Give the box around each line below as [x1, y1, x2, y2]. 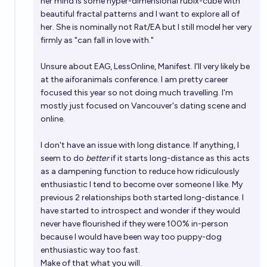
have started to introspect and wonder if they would [41, 206, 240, 216]
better [86, 153, 109, 163]
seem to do [41, 153, 86, 163]
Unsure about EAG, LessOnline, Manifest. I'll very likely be [41, 61, 250, 72]
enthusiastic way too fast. [41, 245, 140, 255]
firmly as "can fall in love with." [41, 35, 154, 45]
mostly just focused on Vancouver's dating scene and [41, 101, 246, 111]
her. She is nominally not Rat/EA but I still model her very [41, 22, 252, 32]
